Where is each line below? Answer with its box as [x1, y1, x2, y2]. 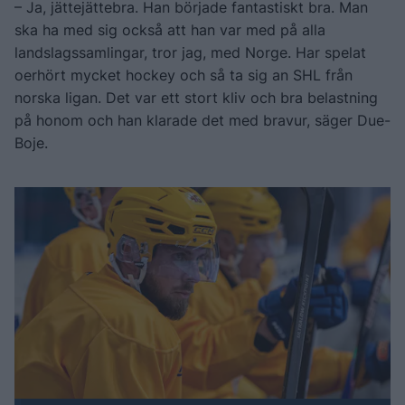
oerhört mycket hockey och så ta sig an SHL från [14, 65, 353, 84]
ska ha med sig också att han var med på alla [14, 20, 325, 39]
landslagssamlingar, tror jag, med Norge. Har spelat [14, 42, 366, 61]
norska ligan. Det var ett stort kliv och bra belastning [14, 88, 378, 107]
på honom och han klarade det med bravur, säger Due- [14, 110, 391, 129]
